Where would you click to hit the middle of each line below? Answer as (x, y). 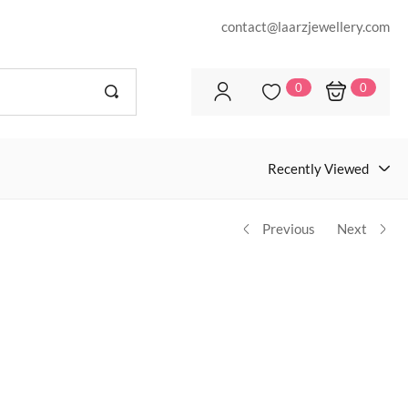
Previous (289, 229)
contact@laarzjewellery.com (305, 26)
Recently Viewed (318, 168)
